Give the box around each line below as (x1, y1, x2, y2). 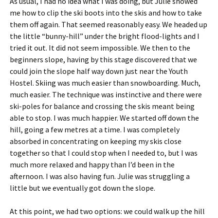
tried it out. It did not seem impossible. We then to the (10, 43, 190, 53)
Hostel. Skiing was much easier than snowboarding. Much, (10, 78, 200, 88)
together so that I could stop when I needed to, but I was (10, 148, 198, 158)
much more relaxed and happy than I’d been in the (10, 160, 175, 169)
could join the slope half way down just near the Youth (10, 66, 188, 76)
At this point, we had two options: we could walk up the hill (10, 206, 205, 216)
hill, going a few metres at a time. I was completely (10, 125, 180, 134)
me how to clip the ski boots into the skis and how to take (10, 8, 202, 18)
